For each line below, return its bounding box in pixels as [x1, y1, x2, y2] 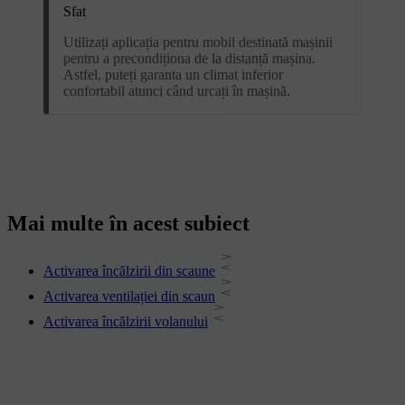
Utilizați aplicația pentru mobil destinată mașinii [63, 33, 333, 50]
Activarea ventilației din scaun [43, 288, 215, 305]
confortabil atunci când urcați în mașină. [63, 82, 290, 99]
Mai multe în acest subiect [7, 212, 250, 236]
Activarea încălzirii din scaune [43, 263, 215, 279]
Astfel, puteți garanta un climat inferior [63, 66, 283, 82]
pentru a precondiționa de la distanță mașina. [63, 50, 316, 66]
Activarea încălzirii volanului [43, 314, 208, 330]
